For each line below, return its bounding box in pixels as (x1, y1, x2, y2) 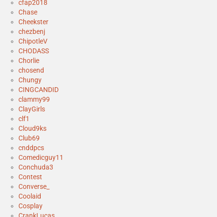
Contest (18, 172, 42, 181)
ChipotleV (18, 37, 47, 45)
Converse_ (18, 182, 49, 190)
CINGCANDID (18, 85, 59, 93)
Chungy (18, 76, 42, 84)
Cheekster (18, 17, 48, 26)
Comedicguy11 (18, 153, 63, 161)
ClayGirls (18, 105, 45, 113)
